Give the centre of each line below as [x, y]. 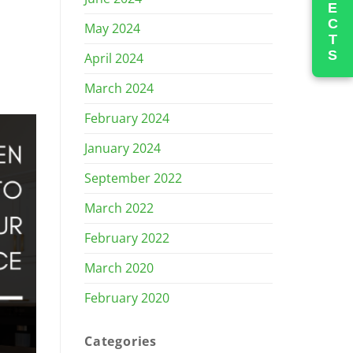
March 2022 [119, 208]
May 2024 [112, 28]
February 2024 [127, 118]
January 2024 [123, 148]
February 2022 [127, 238]
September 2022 [133, 178]
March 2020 [119, 268]
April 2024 [114, 58]
